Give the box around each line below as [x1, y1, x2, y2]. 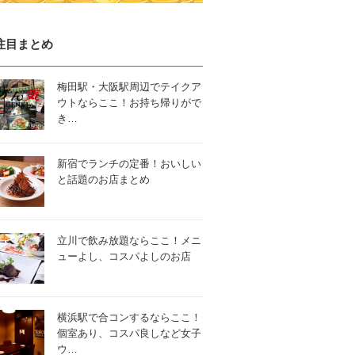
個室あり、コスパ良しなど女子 [57, 327, 201, 339]
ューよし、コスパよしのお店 [57, 250, 191, 262]
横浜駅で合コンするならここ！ [57, 311, 201, 323]
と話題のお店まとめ [57, 174, 150, 185]
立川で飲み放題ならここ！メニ [57, 235, 201, 246]
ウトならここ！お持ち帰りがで [57, 97, 201, 109]
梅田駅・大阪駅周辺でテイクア [57, 81, 201, 93]
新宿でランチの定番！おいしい [57, 158, 201, 170]
